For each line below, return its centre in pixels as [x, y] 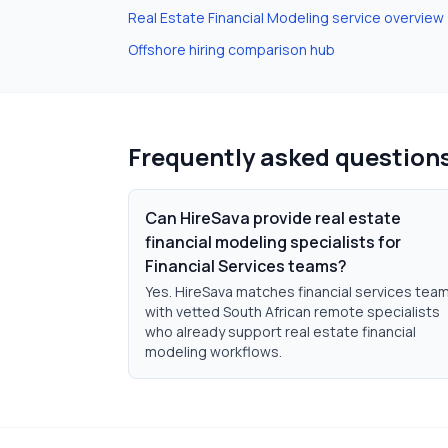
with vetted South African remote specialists [292, 311]
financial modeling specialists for [273, 242]
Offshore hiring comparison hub [231, 49]
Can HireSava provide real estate [273, 218]
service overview [386, 17]
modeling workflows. [213, 351]
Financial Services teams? [246, 266]
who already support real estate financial [280, 331]
